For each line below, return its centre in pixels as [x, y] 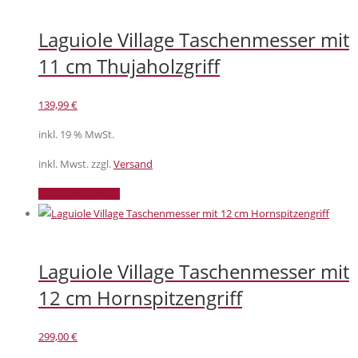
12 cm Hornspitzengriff [140, 298]
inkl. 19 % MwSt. [76, 135]
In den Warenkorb [79, 194]
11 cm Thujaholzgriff [129, 66]
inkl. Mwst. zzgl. [76, 164]
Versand [133, 164]
